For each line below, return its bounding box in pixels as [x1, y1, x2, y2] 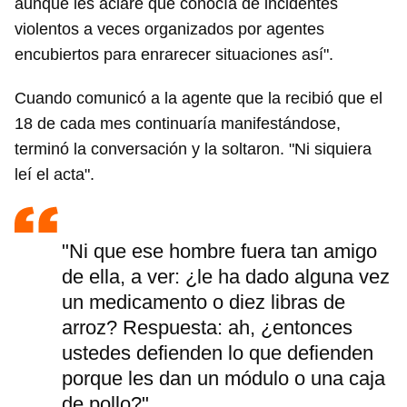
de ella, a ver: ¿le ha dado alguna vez [62, 265, 390, 289]
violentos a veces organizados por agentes [15, 20, 324, 39]
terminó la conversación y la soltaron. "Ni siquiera [15, 140, 372, 159]
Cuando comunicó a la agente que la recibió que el [15, 89, 382, 108]
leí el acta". [15, 165, 94, 184]
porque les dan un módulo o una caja [62, 367, 385, 391]
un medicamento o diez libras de [62, 291, 345, 314]
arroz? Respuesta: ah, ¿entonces [62, 316, 352, 340]
